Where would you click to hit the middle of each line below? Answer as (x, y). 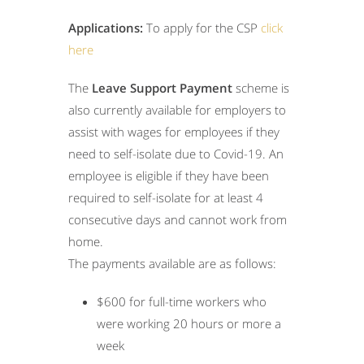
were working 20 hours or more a (189, 323)
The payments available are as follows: (172, 263)
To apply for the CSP (202, 27)
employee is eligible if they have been (169, 175)
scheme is (262, 87)
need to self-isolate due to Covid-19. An (176, 153)
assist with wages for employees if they (174, 131)
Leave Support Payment (164, 87)
